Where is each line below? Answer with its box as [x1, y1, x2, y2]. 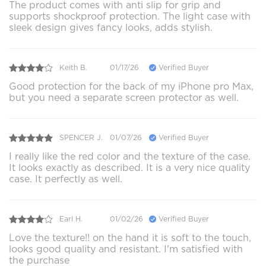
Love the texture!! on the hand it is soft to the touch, [9, 232, 251, 243]
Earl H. [59, 214, 83, 224]
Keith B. [59, 63, 87, 72]
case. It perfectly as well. [9, 173, 122, 185]
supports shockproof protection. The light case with [9, 10, 251, 22]
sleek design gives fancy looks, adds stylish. [9, 21, 213, 33]
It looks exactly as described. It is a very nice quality [9, 161, 250, 173]
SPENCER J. [59, 133, 103, 142]
